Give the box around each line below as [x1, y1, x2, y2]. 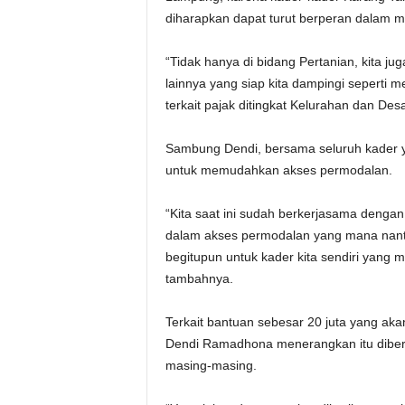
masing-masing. [165, 358, 257, 372]
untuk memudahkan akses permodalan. [165, 163, 392, 177]
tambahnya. [165, 271, 233, 286]
